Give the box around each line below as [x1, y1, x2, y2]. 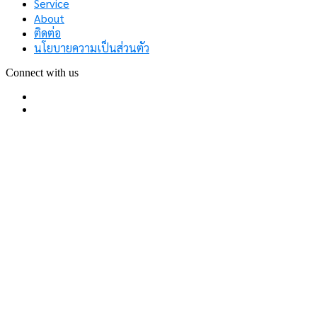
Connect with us [6, 67, 79, 79]
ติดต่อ [34, 25, 61, 40]
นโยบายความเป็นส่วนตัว [34, 40, 149, 55]
